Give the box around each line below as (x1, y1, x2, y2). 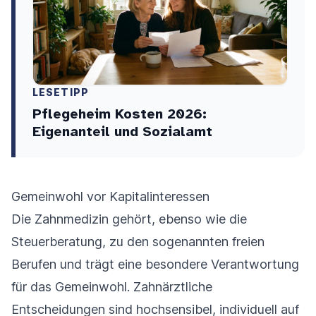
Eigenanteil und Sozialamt (32, 123, 212, 141)
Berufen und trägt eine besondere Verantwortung (11, 257, 299, 272)
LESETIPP (32, 86, 89, 99)
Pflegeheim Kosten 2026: (32, 105, 207, 123)
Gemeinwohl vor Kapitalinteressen (11, 189, 209, 205)
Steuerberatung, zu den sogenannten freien (11, 234, 265, 250)
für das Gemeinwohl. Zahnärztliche (11, 279, 212, 295)
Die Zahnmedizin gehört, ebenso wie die (11, 212, 247, 227)
